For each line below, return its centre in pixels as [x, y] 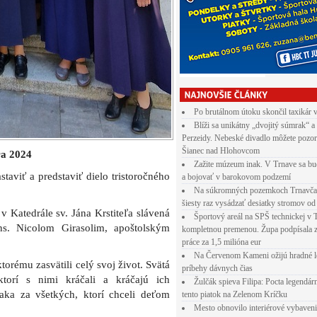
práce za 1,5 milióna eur [221, 242]
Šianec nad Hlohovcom [221, 151]
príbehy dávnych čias [217, 268]
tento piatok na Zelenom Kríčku [235, 294]
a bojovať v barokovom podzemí [236, 177]
